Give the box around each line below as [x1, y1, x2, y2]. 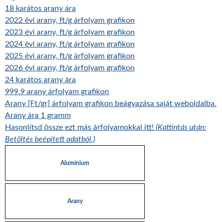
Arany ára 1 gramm [5, 111, 71, 119]
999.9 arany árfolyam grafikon [5, 88, 109, 96]
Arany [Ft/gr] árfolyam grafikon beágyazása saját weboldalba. [5, 100, 217, 108]
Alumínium [60, 160, 89, 166]
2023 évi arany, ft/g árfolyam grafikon [5, 28, 135, 36]
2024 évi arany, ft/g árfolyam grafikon [5, 40, 135, 48]
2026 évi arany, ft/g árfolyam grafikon [5, 64, 135, 72]
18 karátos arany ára [5, 4, 76, 12]
